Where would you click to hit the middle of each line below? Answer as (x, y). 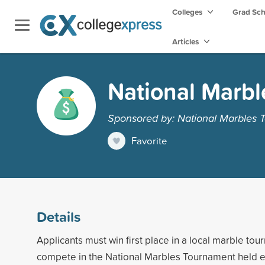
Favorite (149, 140)
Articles (186, 41)
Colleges (187, 12)
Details (59, 216)
